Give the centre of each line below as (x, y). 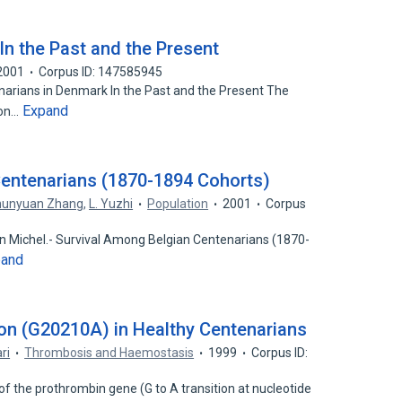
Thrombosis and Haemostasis (109, 353)
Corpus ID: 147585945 (101, 72)
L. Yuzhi (111, 204)
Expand (46, 111)
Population (178, 204)
